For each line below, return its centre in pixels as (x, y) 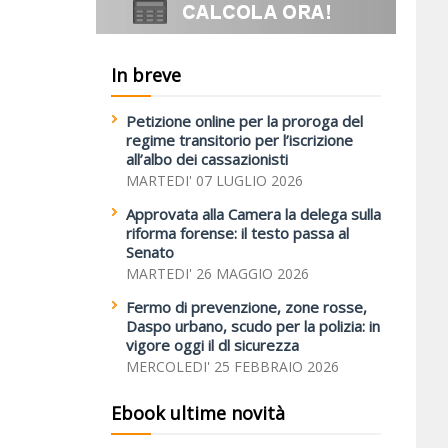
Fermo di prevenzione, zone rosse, (246, 307)
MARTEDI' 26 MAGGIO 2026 (217, 273)
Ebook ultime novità (198, 413)
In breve (146, 75)
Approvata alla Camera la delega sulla (253, 214)
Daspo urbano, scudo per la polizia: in (253, 326)
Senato (150, 252)
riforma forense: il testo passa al (237, 233)
